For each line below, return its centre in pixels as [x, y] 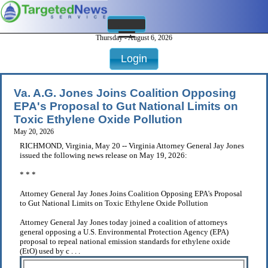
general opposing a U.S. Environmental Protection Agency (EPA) [124, 232]
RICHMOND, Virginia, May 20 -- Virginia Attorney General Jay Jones [132, 146]
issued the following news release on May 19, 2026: [103, 156]
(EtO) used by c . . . [50, 251]
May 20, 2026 [34, 132]
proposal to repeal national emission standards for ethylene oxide [125, 242]
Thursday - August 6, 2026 [134, 38]
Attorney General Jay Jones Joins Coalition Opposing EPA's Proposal [131, 194]
